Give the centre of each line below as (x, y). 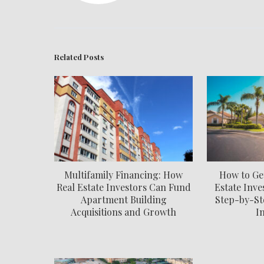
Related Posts (79, 57)
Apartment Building (123, 199)
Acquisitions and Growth (124, 212)
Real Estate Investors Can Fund (123, 187)
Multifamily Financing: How (124, 174)
